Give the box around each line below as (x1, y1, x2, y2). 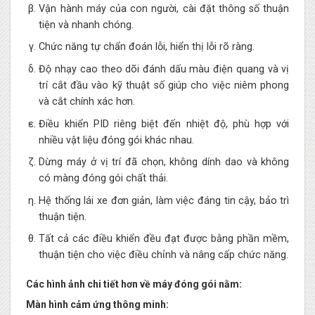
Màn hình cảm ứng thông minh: (25, 299, 169, 311)
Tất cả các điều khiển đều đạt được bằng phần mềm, (39, 233, 290, 245)
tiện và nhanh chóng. (39, 18, 134, 31)
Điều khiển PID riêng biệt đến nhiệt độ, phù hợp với (39, 117, 290, 130)
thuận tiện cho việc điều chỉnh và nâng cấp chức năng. (39, 249, 289, 262)
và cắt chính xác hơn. (39, 95, 136, 108)
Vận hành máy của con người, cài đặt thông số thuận (39, 2, 290, 15)
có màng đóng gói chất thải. (39, 172, 169, 185)
